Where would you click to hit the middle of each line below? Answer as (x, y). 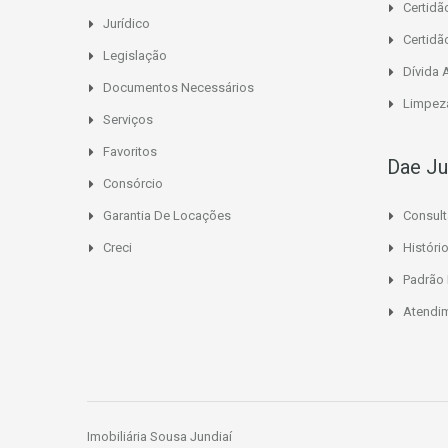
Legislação (135, 55)
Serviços (128, 119)
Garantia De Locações (167, 215)
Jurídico (126, 23)
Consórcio (133, 183)
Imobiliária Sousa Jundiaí (159, 436)
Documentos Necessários (178, 87)
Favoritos (130, 151)
